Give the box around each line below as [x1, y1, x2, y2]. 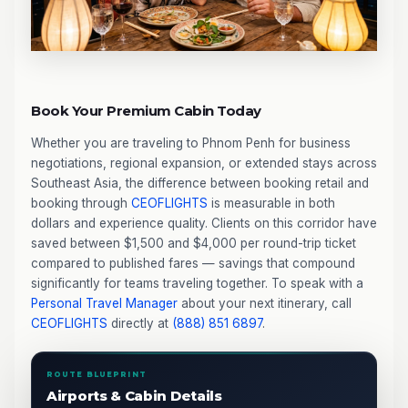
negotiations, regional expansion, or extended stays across [31, 155, 377, 170]
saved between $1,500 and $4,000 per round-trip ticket [31, 235, 356, 250]
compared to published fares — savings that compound [31, 255, 355, 270]
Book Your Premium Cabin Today [31, 101, 261, 119]
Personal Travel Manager [31, 295, 178, 311]
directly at [107, 315, 172, 331]
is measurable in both [208, 195, 335, 210]
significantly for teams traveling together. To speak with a [31, 275, 363, 291]
